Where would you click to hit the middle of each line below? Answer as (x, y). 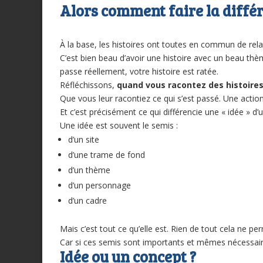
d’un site (84, 140)
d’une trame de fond (107, 155)
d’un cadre (87, 201)
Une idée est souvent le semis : (119, 126)
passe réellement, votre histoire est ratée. (139, 72)
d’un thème (89, 170)
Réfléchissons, (88, 85)
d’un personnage (100, 186)
